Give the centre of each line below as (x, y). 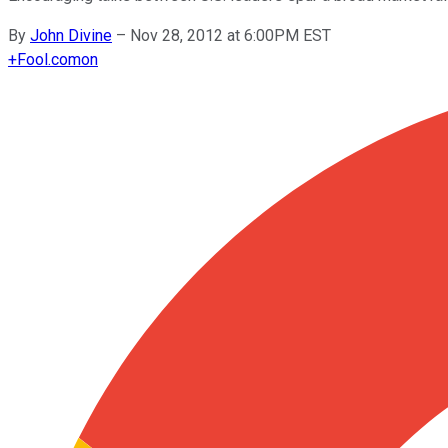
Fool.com (49, 59)
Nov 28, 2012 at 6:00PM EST (230, 35)
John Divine (71, 35)
